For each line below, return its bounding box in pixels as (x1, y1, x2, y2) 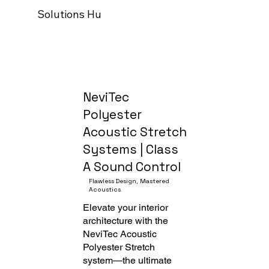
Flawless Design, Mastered (89, 177, 170, 185)
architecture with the (83, 214, 169, 226)
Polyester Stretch (83, 241, 156, 253)
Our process (113, 7, 175, 22)
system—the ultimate (83, 254, 172, 266)
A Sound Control (83, 158, 181, 175)
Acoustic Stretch (83, 123, 187, 140)
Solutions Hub (37, 7, 108, 22)
